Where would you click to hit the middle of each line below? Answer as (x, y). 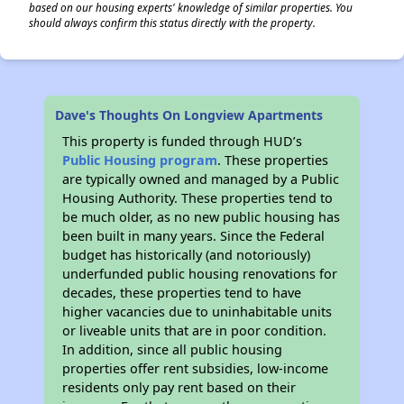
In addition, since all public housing (173, 349)
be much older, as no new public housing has (202, 217)
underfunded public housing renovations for (200, 274)
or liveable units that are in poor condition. (195, 331)
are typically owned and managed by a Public (201, 179)
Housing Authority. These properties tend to (198, 198)
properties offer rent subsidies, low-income (196, 368)
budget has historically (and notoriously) (187, 255)
